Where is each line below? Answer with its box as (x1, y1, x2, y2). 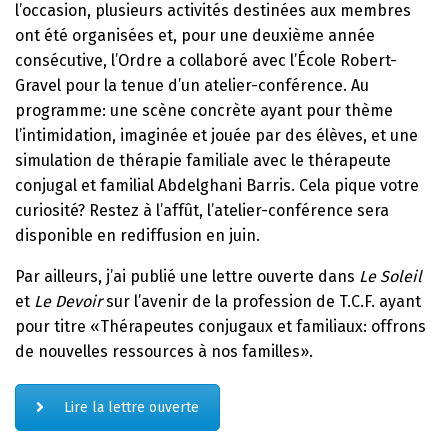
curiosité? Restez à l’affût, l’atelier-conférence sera (15, 200, 389, 220)
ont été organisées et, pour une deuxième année (15, 25, 375, 45)
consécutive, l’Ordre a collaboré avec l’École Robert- (15, 50, 397, 70)
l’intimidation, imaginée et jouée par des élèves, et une (15, 125, 418, 145)
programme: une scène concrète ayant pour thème (15, 100, 393, 120)
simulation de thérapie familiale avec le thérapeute (15, 150, 391, 170)
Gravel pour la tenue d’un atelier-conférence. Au (15, 75, 369, 95)
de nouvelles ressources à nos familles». (15, 341, 313, 361)
